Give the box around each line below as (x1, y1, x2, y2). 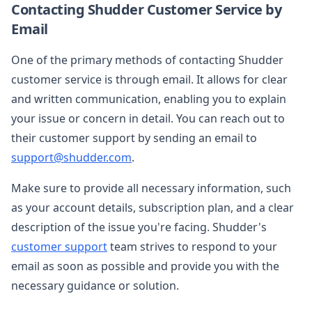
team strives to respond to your (107, 238, 277, 254)
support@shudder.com (11, 149, 132, 165)
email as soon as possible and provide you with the (11, 258, 279, 274)
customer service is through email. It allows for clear (11, 71, 288, 87)
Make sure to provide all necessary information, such (11, 180, 291, 196)
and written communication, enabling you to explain (11, 91, 286, 107)
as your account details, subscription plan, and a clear (11, 199, 294, 215)
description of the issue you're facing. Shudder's (11, 219, 267, 235)
